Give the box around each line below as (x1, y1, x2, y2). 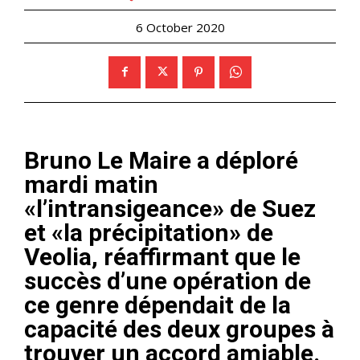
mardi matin (24, 170, 158, 198)
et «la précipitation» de (24, 218, 273, 247)
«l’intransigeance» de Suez (24, 194, 316, 223)
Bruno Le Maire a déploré (24, 145, 298, 174)
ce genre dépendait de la (24, 290, 291, 319)
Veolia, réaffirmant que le (24, 242, 301, 271)
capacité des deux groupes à (24, 314, 334, 343)
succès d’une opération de (24, 266, 311, 295)
